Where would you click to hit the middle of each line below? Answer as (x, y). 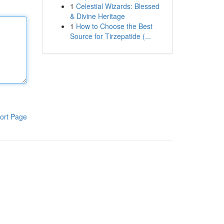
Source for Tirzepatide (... (110, 36)
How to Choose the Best (114, 26)
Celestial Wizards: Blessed (117, 6)
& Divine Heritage (97, 16)
